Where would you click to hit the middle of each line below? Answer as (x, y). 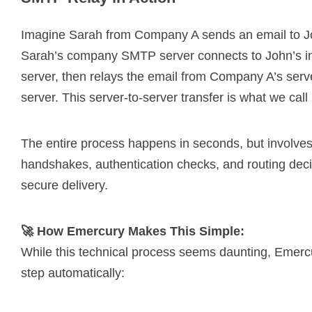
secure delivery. (64, 185)
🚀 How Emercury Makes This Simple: (133, 231)
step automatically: (73, 273)
